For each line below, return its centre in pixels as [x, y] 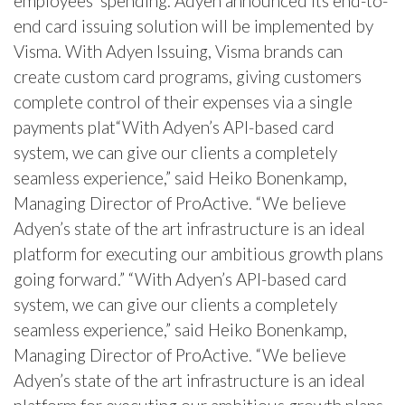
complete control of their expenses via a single [183, 102]
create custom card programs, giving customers [188, 77]
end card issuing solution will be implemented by [193, 26]
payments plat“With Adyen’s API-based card [174, 127]
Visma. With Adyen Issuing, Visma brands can [178, 52]
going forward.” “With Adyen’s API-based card [180, 279]
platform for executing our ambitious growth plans [198, 254]
